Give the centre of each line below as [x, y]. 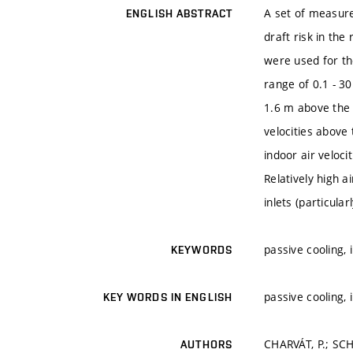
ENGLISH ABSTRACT [179, 14]
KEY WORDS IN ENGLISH [167, 297]
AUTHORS [206, 345]
